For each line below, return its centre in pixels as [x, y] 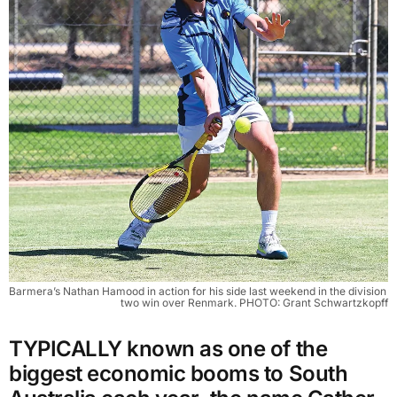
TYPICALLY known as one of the [168, 348]
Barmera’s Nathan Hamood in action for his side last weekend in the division [198, 291]
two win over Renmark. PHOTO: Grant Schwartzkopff [254, 302]
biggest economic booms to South [179, 373]
